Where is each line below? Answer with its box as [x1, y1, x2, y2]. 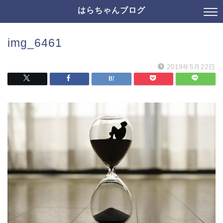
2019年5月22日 [167, 63, 216, 71]
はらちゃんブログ [78, 5, 145, 15]
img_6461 [7, 36, 62, 49]
